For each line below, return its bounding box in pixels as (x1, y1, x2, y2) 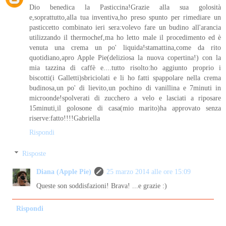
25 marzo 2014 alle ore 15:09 (106, 167, 191, 176)
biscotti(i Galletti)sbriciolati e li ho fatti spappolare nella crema (29, 74, 221, 82)
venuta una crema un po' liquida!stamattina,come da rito (29, 43, 221, 52)
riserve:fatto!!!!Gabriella (29, 114, 100, 123)
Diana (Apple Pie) (36, 167, 92, 176)
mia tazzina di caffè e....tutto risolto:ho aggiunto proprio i (29, 64, 221, 72)
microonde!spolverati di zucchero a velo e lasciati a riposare (29, 94, 221, 102)
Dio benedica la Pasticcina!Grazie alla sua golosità (29, 3, 221, 12)
